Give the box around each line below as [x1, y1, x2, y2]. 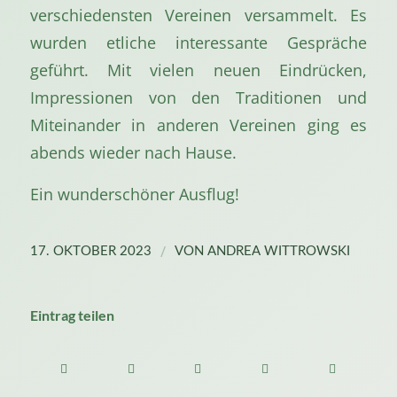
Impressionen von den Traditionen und [29, 86, 368, 108]
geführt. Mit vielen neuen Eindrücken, [29, 58, 368, 81]
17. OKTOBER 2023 [29, 245, 152, 259]
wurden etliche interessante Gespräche [29, 31, 368, 53]
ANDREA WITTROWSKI [206, 245, 350, 259]
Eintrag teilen [29, 307, 114, 324]
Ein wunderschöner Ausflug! [29, 182, 239, 205]
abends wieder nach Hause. [29, 141, 237, 163]
